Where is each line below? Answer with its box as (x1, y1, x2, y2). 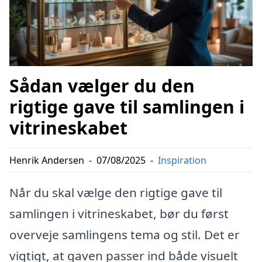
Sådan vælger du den (9, 74, 195, 98)
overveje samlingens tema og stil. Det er (9, 226, 240, 243)
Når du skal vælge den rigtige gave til (9, 184, 222, 201)
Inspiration (158, 154, 206, 167)
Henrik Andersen (9, 154, 84, 167)
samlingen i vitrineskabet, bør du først (9, 205, 229, 222)
